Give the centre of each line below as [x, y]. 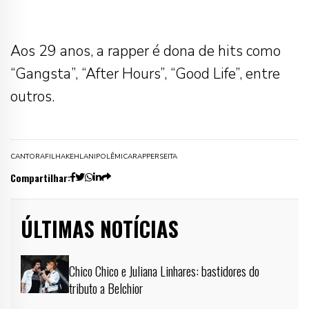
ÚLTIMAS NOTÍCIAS [100, 228]
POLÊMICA [114, 156]
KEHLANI [81, 156]
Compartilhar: [40, 177]
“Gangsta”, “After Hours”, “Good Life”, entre [145, 73]
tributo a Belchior [106, 287]
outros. [32, 96]
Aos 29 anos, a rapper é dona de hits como [146, 51]
